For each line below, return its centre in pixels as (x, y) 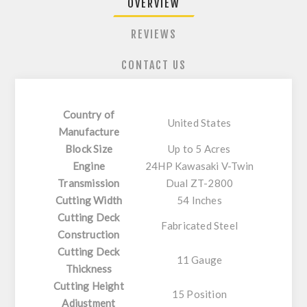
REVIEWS (153, 35)
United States (199, 123)
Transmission (89, 183)
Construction (89, 235)
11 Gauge (199, 260)
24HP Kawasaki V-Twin (199, 166)
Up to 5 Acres (199, 149)
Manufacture (88, 132)
